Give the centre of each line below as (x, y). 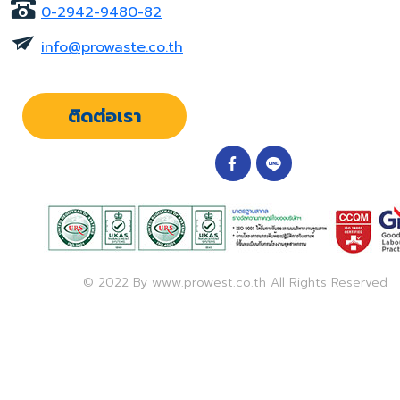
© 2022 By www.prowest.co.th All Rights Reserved (235, 282)
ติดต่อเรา (104, 116)
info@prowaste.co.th (112, 47)
